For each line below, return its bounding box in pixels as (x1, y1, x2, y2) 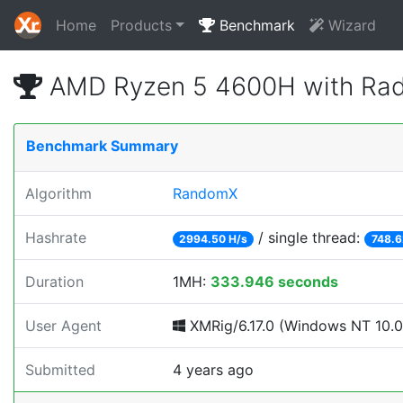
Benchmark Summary (26, 137, 178, 155)
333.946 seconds (210, 273, 338, 291)
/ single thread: (254, 228, 365, 246)
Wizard (323, 16, 376, 34)
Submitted (25, 361, 95, 379)
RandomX (173, 184, 237, 202)
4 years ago (173, 361, 254, 379)
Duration (25, 273, 84, 291)
